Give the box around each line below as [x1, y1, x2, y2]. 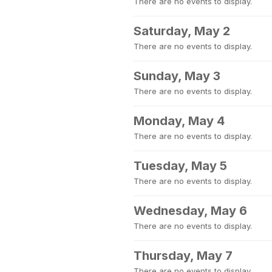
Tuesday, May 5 [134, 158, 227, 173]
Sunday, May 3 [134, 69, 220, 83]
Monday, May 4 [134, 114, 225, 128]
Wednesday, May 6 [134, 203, 247, 218]
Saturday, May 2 [134, 24, 230, 38]
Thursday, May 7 [134, 248, 233, 263]
